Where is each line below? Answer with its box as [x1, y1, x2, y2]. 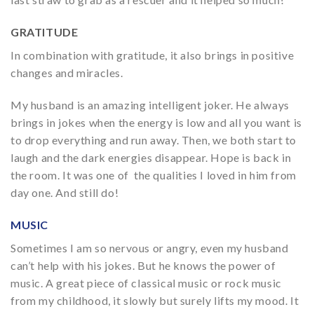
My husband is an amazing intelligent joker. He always [11, 97, 289, 111]
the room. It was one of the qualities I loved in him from [11, 168, 296, 182]
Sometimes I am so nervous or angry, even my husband [11, 240, 289, 254]
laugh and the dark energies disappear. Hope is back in [11, 150, 292, 164]
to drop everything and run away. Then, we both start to [11, 132, 297, 146]
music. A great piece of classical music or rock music [11, 275, 282, 289]
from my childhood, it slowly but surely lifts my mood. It [11, 293, 299, 307]
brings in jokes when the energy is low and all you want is [11, 115, 302, 129]
